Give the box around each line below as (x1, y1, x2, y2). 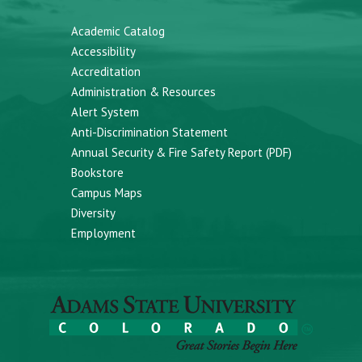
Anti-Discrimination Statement (70, 124, 228, 140)
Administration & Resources (70, 84, 216, 99)
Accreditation (70, 64, 141, 79)
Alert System (70, 104, 139, 120)
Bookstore (70, 165, 124, 180)
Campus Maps (70, 185, 142, 200)
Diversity (70, 205, 116, 221)
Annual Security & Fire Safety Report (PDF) (70, 145, 292, 160)
